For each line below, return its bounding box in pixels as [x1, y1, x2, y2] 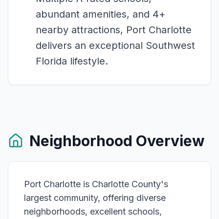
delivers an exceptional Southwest [36, 40, 195, 52]
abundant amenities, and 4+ [36, 8, 165, 21]
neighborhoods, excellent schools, [24, 206, 162, 217]
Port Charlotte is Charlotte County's [24, 179, 168, 190]
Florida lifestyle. [36, 55, 108, 67]
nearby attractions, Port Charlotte [36, 24, 192, 36]
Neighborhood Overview [29, 132, 205, 150]
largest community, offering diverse [24, 193, 166, 203]
